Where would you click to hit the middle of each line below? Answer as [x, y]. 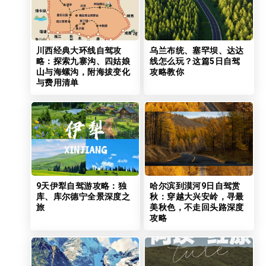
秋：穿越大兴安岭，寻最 [197, 196]
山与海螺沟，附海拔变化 [83, 72]
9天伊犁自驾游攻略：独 [81, 186]
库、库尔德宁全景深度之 [83, 196]
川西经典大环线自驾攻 [79, 51]
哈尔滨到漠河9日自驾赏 [195, 186]
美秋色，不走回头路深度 [197, 207]
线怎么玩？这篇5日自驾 [195, 61]
